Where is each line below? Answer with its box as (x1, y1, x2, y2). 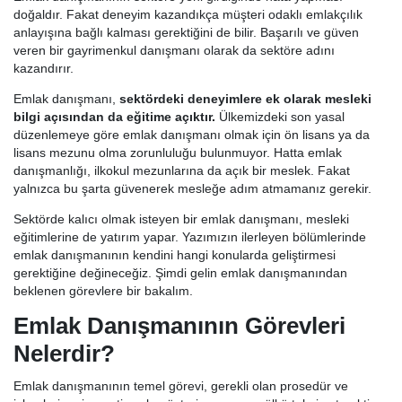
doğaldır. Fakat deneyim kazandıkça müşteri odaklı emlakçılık (13, 7, 363, 22)
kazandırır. (13, 61, 74, 76)
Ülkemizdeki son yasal (215, 109, 345, 125)
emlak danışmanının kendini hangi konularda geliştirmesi (13, 248, 336, 263)
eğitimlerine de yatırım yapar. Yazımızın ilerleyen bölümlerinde (13, 230, 366, 245)
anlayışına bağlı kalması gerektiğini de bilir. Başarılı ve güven (13, 25, 359, 40)
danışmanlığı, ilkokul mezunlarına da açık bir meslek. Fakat (13, 163, 350, 179)
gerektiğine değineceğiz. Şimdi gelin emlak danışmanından (13, 266, 347, 281)
